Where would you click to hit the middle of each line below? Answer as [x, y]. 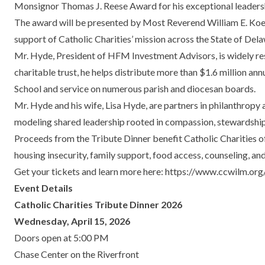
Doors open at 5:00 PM [62, 237]
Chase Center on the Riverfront [77, 254]
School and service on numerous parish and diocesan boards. [135, 88]
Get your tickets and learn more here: [90, 171]
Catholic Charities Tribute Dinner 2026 [98, 204]
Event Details [43, 188]
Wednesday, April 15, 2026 [72, 221]
